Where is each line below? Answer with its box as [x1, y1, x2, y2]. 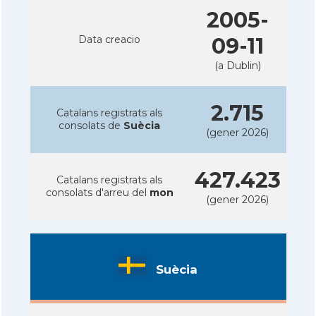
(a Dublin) [214, 59, 261, 72]
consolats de [59, 119, 123, 132]
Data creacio [78, 32, 140, 46]
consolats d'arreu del [45, 186, 150, 199]
